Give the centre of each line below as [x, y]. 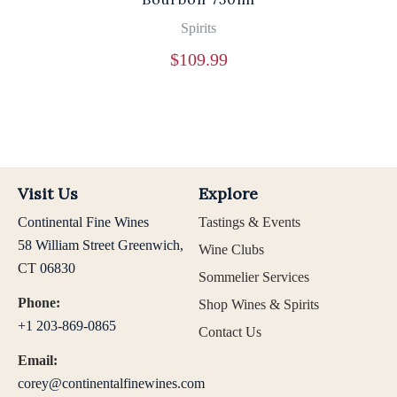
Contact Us [230, 332]
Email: [38, 361]
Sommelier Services [254, 277]
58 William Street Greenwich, [101, 245]
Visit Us [48, 194]
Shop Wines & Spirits [259, 305]
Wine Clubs [231, 250]
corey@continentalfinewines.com [111, 384]
